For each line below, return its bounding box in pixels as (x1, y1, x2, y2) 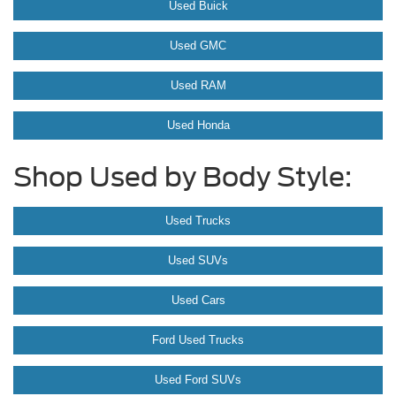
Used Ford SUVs (155, 372, 241, 386)
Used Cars (171, 293, 225, 307)
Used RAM (170, 78, 226, 92)
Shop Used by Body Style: (13, 161, 352, 194)
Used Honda (166, 118, 230, 132)
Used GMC (170, 38, 226, 52)
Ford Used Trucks (152, 332, 244, 346)
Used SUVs (168, 253, 228, 267)
